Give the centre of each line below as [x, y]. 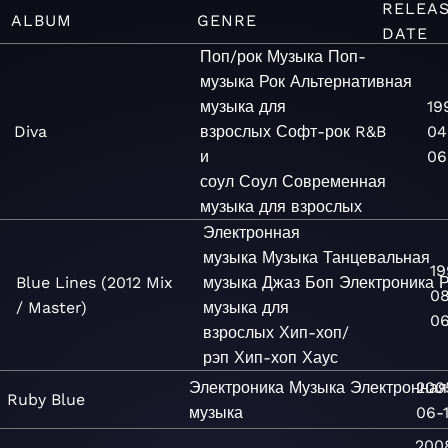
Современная [334, 181]
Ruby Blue [46, 399]
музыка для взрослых [281, 206]
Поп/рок [231, 56]
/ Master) [51, 307]
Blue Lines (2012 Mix [94, 282]
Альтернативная [351, 81]
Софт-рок [313, 131]
